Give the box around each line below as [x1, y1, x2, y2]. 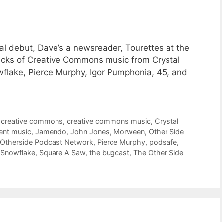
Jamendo [35, 127, 66, 136]
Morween [113, 127, 145, 136]
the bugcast [89, 148, 129, 157]
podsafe [149, 137, 177, 146]
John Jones [70, 127, 110, 136]
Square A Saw [39, 148, 85, 157]
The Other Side [133, 148, 183, 157]
